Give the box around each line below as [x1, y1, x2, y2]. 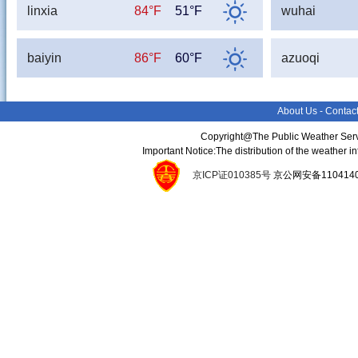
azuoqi [280, 51, 320, 65]
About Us [277, 105, 317, 117]
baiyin [26, 51, 62, 65]
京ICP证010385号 [192, 169, 271, 181]
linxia [26, 4, 58, 18]
